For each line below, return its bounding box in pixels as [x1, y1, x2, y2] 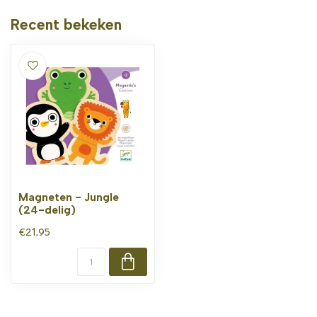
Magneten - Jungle [18, 190, 119, 204]
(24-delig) [18, 203, 76, 217]
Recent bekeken [11, 16, 122, 33]
